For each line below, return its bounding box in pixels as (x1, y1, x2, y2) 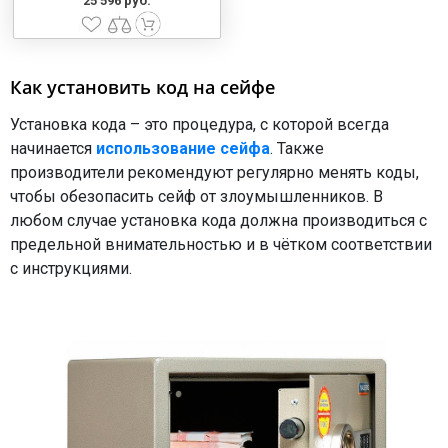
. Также (270, 139, 324, 159)
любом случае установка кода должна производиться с (10, 211, 427, 231)
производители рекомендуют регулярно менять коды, (10, 163, 419, 183)
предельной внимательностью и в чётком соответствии (10, 235, 432, 255)
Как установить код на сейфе (10, 75, 275, 100)
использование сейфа (96, 139, 270, 159)
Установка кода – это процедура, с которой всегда (10, 115, 389, 135)
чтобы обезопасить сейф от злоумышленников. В (10, 187, 383, 207)
